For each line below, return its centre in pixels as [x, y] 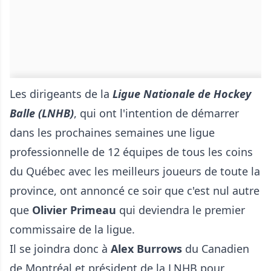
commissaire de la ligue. [72, 230]
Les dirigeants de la [61, 94]
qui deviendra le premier [181, 210]
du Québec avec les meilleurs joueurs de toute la [135, 171]
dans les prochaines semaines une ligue [112, 133]
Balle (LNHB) [42, 113]
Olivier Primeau [74, 210]
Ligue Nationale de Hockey [182, 94]
